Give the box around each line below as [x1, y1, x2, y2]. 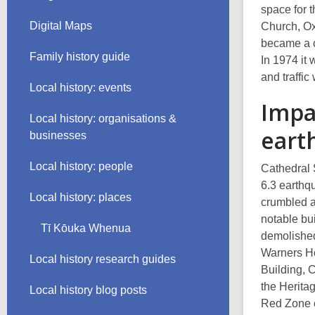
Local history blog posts [30, 284, 147, 296]
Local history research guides [30, 253, 176, 265]
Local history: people [30, 160, 133, 172]
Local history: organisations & [30, 112, 176, 124]
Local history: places [30, 191, 131, 203]
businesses [30, 129, 86, 141]
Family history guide [30, 51, 130, 63]
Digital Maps [30, 20, 92, 32]
